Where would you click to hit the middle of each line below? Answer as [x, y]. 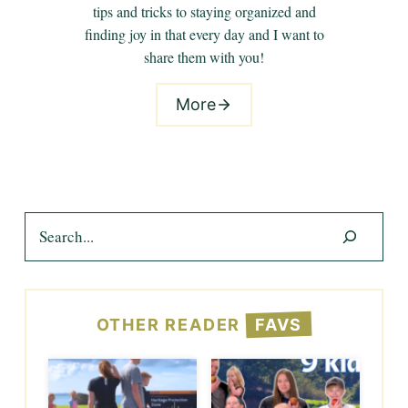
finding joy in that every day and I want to [204, 34]
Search [43, 222]
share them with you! [204, 56]
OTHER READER [171, 325]
